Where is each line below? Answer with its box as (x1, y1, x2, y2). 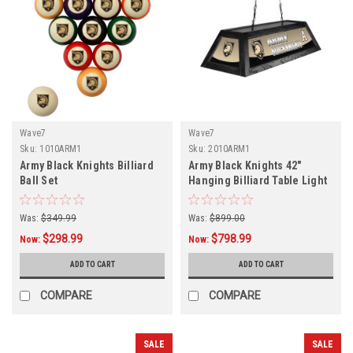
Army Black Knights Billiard (20, 159, 154, 173)
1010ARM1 (39, 143, 82, 155)
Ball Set (20, 174, 58, 188)
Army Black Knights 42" (188, 159, 302, 173)
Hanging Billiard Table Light (188, 174, 327, 188)
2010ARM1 (208, 143, 251, 155)
